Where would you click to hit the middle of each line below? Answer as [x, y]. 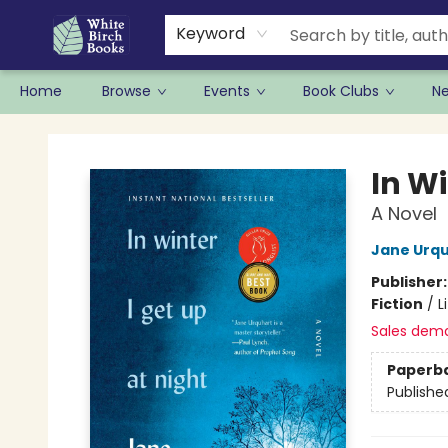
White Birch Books [76, 133]
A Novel [403, 213]
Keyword [210, 33]
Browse [126, 91]
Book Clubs [341, 91]
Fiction [396, 304]
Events [227, 91]
